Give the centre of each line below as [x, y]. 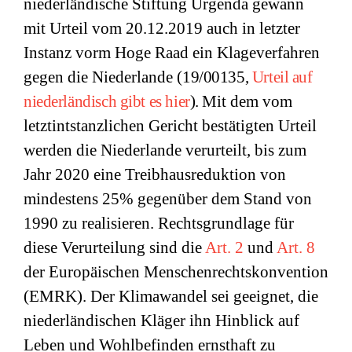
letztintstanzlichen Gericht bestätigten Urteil [170, 126]
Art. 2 [224, 247]
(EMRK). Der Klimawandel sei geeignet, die [171, 296]
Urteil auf [282, 77]
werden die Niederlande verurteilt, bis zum [165, 150]
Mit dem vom [247, 101]
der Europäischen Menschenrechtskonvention [176, 272]
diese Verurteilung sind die [114, 247]
